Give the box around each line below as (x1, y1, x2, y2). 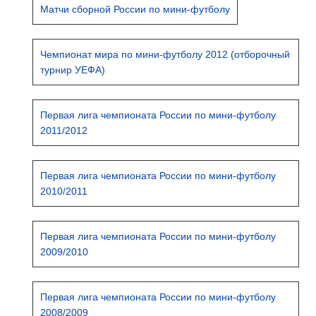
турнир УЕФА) (40, 64, 106, 75)
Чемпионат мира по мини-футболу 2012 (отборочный (40, 49, 291, 60)
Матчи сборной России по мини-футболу (40, 4, 231, 15)
